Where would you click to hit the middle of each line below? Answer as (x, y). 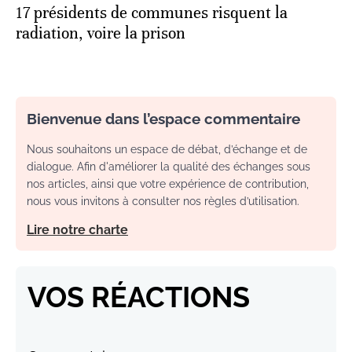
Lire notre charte (77, 229)
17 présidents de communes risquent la (152, 13)
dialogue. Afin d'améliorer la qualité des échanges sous (169, 166)
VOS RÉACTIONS (139, 297)
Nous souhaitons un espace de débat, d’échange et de (167, 149)
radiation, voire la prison (101, 33)
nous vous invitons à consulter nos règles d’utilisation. (163, 201)
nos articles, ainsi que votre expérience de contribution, (168, 183)
